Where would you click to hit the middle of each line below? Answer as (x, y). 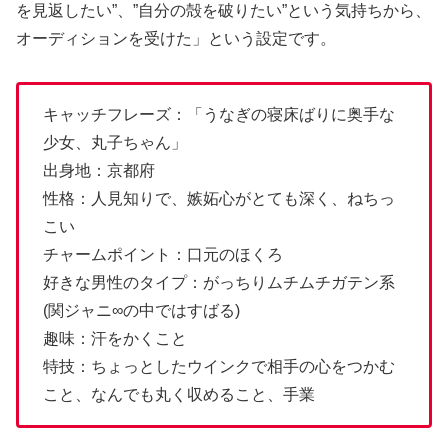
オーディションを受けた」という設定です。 (176, 39)
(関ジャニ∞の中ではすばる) (141, 310)
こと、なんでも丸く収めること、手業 (179, 394)
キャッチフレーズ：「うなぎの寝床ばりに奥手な (219, 114)
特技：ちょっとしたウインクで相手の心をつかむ (219, 366)
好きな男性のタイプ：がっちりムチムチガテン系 (219, 282)
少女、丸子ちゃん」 (115, 142)
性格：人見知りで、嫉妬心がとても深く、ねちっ (219, 198)
